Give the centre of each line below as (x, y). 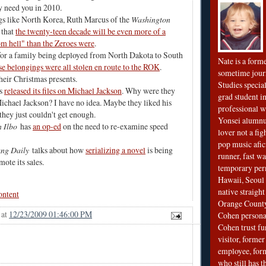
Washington (151, 20)
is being (159, 150)
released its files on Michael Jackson (63, 91)
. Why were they (148, 91)
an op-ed (47, 126)
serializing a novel (115, 150)
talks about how (57, 150)
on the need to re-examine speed (115, 126)
